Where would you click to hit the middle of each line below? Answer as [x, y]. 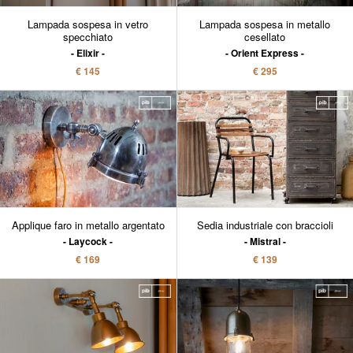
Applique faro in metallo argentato [88, 225]
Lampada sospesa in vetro [88, 24]
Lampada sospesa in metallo [265, 24]
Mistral [265, 242]
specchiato [88, 37]
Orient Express [265, 53]
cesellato [265, 37]
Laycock [88, 242]
